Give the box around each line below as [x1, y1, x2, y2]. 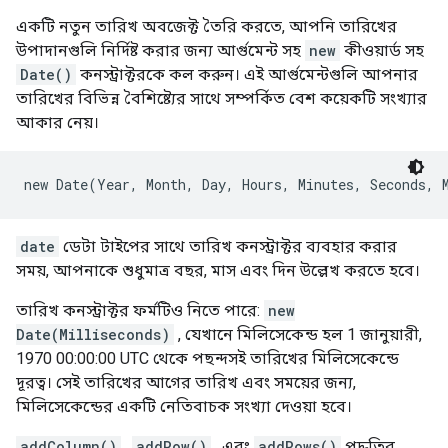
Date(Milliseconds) [16, 325, 170, 344]
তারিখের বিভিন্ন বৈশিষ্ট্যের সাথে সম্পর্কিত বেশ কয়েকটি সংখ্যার [16, 89, 427, 108]
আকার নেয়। [16, 113, 99, 132]
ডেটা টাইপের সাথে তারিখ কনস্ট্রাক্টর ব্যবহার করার [59, 237, 397, 256]
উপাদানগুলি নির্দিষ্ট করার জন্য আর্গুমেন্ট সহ [16, 41, 305, 60]
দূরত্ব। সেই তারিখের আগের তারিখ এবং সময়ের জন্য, [16, 373, 356, 392]
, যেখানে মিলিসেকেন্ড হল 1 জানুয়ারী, [174, 325, 422, 344]
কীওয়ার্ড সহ [340, 41, 424, 60]
